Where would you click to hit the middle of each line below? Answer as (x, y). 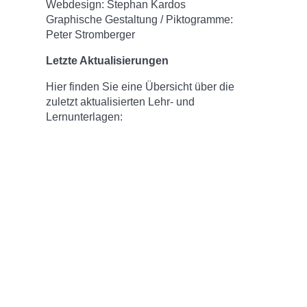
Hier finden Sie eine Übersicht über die (140, 87)
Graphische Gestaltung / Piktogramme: (140, 20)
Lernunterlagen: (85, 117)
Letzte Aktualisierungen (108, 61)
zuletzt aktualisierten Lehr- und (121, 102)
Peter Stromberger (91, 35)
